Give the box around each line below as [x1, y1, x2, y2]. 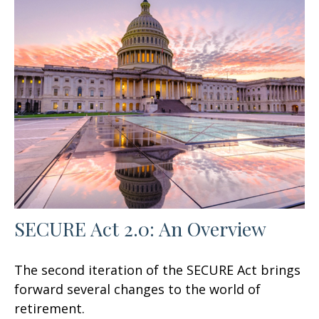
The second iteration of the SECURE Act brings [14, 261, 300, 279]
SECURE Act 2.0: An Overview [14, 216, 266, 242]
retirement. [14, 300, 85, 318]
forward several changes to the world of [14, 281, 261, 298]
